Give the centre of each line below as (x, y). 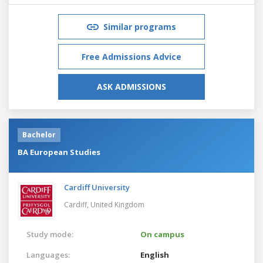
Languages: (48, 254)
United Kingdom (117, 204)
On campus (162, 234)
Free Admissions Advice (131, 56)
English (155, 254)
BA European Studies (59, 152)
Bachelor (39, 134)
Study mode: (50, 234)
